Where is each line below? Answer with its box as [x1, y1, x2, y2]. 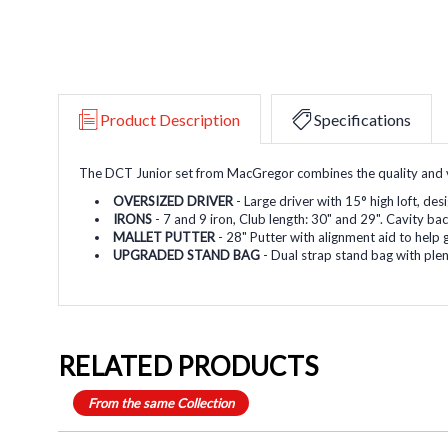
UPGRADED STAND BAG [113, 246, 261, 263]
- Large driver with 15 [233, 192, 362, 209]
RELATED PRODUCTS [58, 349, 318, 382]
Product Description [100, 109, 240, 129]
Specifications [314, 109, 411, 129]
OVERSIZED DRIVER [113, 192, 234, 209]
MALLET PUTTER [113, 228, 216, 245]
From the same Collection [88, 394, 234, 411]
